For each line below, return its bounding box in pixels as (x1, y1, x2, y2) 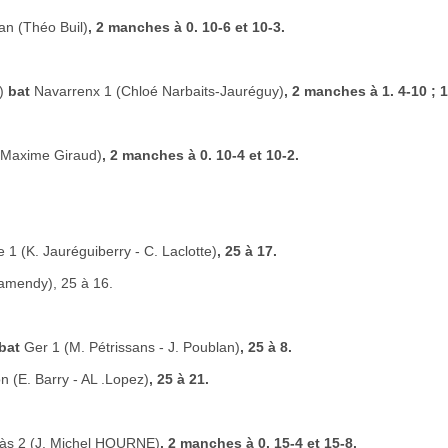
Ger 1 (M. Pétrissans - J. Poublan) (24, 339, 240, 355)
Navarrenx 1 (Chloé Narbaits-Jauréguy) (34, 83, 284, 99)
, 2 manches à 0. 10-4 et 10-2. (102, 147, 299, 163)
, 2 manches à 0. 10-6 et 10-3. (88, 19, 285, 35)
